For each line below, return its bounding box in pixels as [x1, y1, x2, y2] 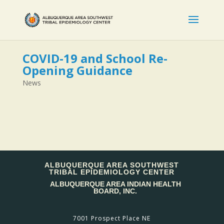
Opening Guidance [22, 62, 132, 78]
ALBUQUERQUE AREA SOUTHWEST [44, 160, 179, 169]
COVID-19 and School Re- [22, 50, 167, 66]
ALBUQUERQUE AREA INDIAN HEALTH [49, 179, 181, 188]
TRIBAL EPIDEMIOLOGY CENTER [49, 167, 175, 176]
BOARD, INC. [93, 186, 137, 195]
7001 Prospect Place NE [73, 213, 151, 222]
